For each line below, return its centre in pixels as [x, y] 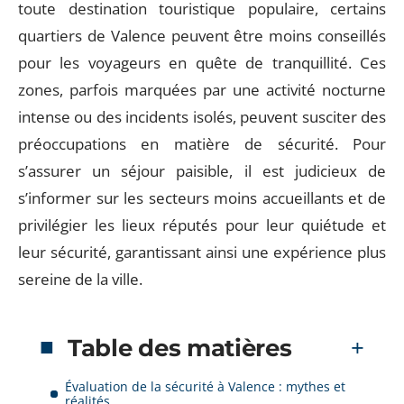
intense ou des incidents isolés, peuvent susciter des [202, 117]
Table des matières [180, 348]
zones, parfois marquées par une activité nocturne [202, 90]
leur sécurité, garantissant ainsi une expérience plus [202, 252]
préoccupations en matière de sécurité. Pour [202, 144]
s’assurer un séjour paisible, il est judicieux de [202, 171]
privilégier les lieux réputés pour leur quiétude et [202, 225]
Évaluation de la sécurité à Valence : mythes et [205, 386]
